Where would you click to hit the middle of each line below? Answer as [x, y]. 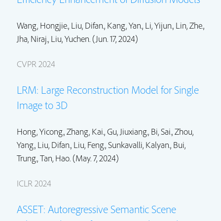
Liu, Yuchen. [71, 38]
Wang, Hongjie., [44, 25]
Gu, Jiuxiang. [128, 131]
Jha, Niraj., [34, 38]
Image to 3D [42, 105]
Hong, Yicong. [40, 131]
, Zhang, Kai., [85, 131]
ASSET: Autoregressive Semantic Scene [96, 209]
